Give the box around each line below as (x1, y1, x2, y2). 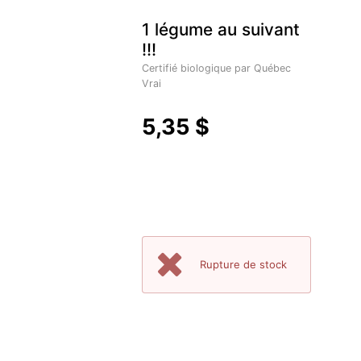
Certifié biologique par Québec (142, 61, 291, 74)
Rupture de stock (199, 258, 287, 272)
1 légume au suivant (142, 19, 300, 39)
